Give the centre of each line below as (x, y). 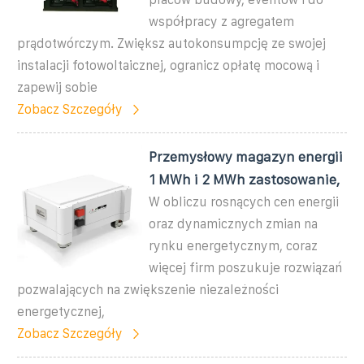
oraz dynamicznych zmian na (234, 223)
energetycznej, (61, 311)
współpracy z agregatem (222, 21)
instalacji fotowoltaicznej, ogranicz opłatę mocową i (168, 65)
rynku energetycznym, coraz (234, 245)
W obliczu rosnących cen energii (244, 201)
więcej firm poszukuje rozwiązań (246, 267)
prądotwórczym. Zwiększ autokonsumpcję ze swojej (171, 43)
